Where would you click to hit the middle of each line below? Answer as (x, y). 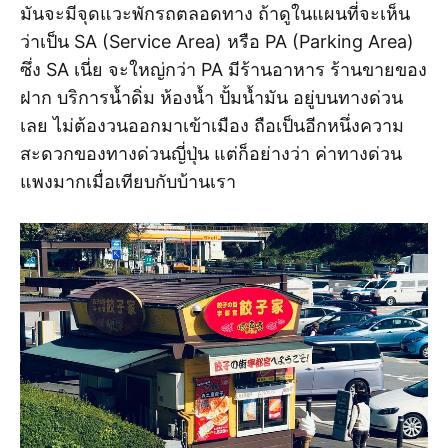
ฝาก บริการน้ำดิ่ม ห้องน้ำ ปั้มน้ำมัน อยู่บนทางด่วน (211, 98)
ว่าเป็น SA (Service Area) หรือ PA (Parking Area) (217, 42)
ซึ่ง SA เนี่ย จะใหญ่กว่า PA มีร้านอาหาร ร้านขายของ (223, 70)
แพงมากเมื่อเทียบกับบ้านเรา (128, 182)
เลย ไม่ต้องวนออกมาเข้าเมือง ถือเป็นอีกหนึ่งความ (212, 126)
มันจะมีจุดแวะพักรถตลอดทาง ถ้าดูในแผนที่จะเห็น (215, 14)
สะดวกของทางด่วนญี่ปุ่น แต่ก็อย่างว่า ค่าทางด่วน (211, 154)
